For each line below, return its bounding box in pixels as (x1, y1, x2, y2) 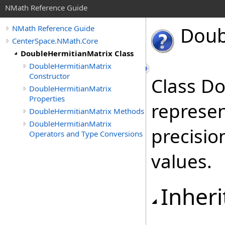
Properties (29, 93, 65, 103)
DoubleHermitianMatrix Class (21, 48, 134, 58)
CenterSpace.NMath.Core (12, 36, 98, 46)
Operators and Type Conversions (29, 129, 143, 139)
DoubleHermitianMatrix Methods (29, 106, 144, 116)
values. (151, 149, 212, 174)
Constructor (29, 71, 70, 81)
